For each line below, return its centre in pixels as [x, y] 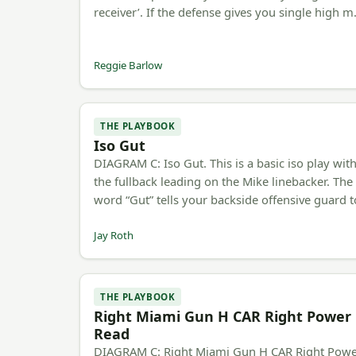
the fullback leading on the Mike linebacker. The [224, 182]
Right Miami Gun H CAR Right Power [223, 316]
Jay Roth [114, 236]
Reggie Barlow [128, 66]
